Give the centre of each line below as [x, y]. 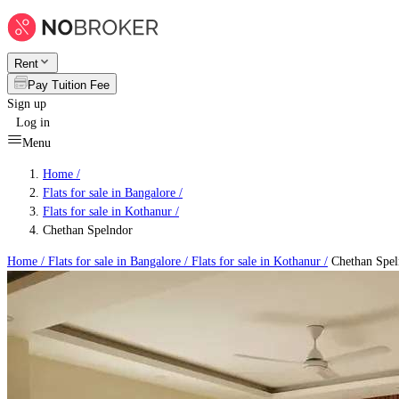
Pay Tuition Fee [69, 85]
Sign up [27, 104]
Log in [33, 122]
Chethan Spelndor [88, 230]
